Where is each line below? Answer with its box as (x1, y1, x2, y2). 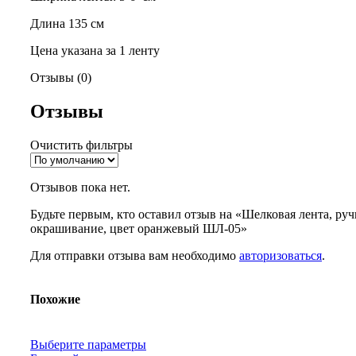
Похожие (30, 292, 80, 307)
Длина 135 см (30, 17, 104, 31)
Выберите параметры (30, 338, 146, 352)
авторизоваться (239, 248, 322, 262)
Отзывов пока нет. (30, 180, 130, 194)
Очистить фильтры (30, 137, 133, 152)
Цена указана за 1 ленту (30, 44, 160, 58)
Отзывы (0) (30, 71, 91, 85)
